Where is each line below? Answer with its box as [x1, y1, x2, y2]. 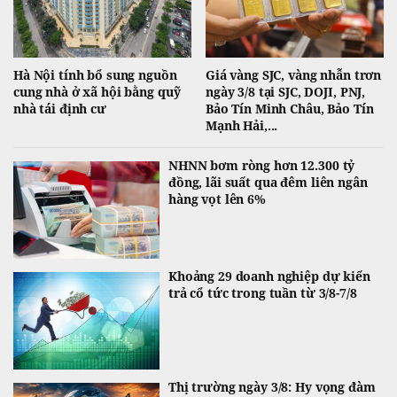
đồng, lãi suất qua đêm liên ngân [168, 174, 368, 191]
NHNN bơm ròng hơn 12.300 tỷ [168, 157, 355, 175]
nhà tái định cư [13, 100, 106, 118]
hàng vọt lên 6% [168, 191, 266, 208]
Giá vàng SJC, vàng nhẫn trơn [206, 66, 382, 84]
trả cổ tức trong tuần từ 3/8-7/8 [168, 284, 357, 302]
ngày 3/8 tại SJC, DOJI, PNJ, [206, 83, 366, 101]
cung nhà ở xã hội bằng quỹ [13, 83, 181, 101]
